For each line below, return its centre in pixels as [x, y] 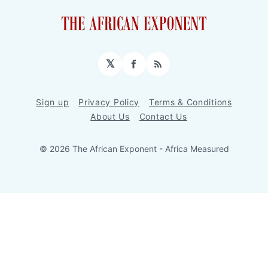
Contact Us [163, 117]
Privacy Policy [109, 102]
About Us [110, 117]
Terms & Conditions [191, 102]
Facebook [159, 69]
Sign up [53, 102]
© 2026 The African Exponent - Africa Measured [134, 149]
